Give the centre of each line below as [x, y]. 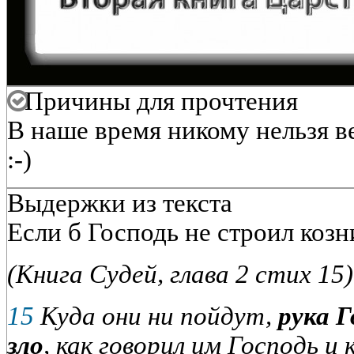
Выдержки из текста [120, 203]
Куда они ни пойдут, [156, 316]
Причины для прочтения [158, 101]
